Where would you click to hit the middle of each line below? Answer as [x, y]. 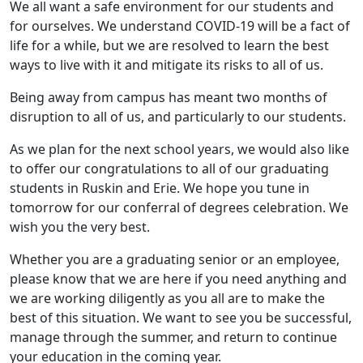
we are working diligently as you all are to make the [167, 299]
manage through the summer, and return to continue [173, 337]
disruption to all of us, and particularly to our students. [178, 117]
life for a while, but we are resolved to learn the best [169, 46]
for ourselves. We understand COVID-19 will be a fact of [180, 26]
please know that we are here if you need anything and [178, 279]
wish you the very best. [80, 227]
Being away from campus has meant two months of [169, 98]
